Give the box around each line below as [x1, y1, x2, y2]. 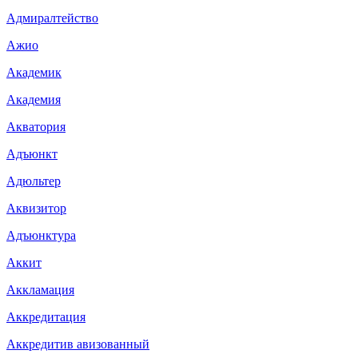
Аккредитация [6, 309, 86, 324]
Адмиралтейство [6, 10, 98, 25]
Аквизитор [6, 201, 66, 215]
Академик [6, 65, 62, 79]
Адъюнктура [6, 228, 76, 242]
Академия [6, 92, 61, 106]
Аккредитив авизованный [6, 336, 149, 351]
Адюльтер [6, 173, 61, 188]
